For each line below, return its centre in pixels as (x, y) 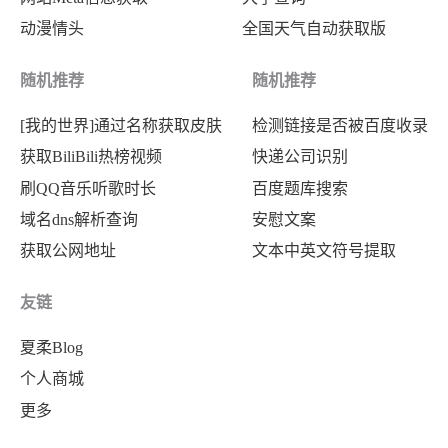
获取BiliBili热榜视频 (91, 157)
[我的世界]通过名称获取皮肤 (121, 126)
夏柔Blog (51, 348)
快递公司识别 (300, 157)
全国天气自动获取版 (314, 29)
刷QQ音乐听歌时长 (88, 188)
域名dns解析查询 (79, 219)
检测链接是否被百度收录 (340, 126)
